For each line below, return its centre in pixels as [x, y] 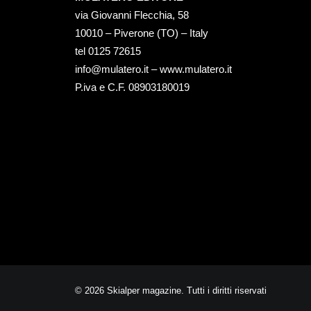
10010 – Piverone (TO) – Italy [142, 33]
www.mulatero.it [196, 69]
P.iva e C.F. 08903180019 [132, 87]
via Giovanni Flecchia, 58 [132, 15]
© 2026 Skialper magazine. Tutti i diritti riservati [171, 291]
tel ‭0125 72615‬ [108, 51]
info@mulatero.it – [117, 69]
